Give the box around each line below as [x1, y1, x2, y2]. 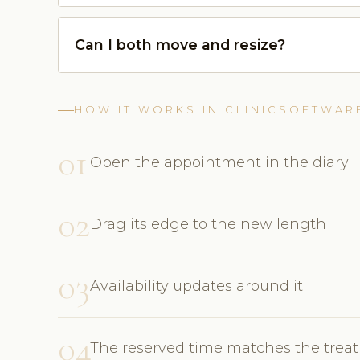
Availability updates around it [90, 277, 303, 296]
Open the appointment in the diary [90, 153, 349, 172]
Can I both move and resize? [75, 36, 285, 54]
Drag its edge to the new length [90, 215, 326, 234]
